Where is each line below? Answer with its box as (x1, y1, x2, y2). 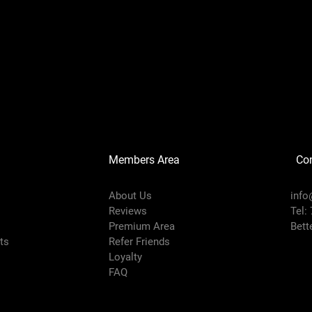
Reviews (108, 204, 147, 217)
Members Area (108, 153, 180, 166)
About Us (108, 189, 152, 202)
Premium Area (108, 219, 175, 233)
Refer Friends (108, 235, 170, 248)
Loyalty (108, 250, 142, 263)
